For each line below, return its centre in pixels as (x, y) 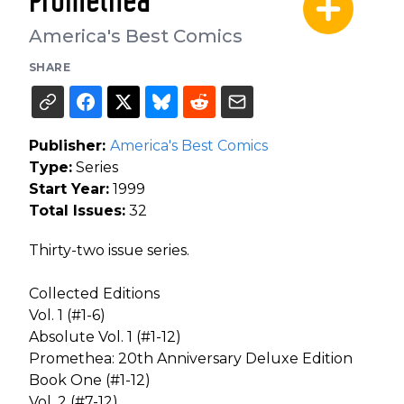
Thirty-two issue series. (109, 251)
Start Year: (69, 189)
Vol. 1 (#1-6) (67, 316)
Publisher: (69, 146)
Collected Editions (94, 294)
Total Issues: (77, 211)
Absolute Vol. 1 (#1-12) (105, 337)
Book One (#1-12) (90, 381)
